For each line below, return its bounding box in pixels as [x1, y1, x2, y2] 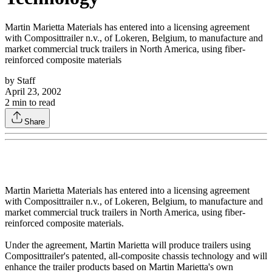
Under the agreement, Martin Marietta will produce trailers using [5, 240, 251, 251]
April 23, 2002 [5, 86, 61, 97]
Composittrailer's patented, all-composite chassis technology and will [5, 251, 267, 262]
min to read [10, 97, 55, 108]
